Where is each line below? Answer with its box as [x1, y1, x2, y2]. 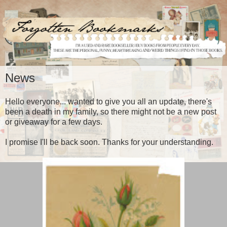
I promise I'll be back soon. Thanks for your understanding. [5, 138, 213, 147]
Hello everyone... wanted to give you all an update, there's [5, 97, 212, 106]
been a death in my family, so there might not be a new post [5, 107, 216, 117]
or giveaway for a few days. [5, 118, 102, 127]
